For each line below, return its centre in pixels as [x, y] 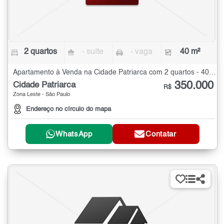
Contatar [161, 134]
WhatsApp [74, 134]
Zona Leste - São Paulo [41, 94]
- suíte [93, 52]
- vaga [141, 52]
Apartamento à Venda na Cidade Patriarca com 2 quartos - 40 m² [212, 72]
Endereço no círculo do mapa [68, 109]
